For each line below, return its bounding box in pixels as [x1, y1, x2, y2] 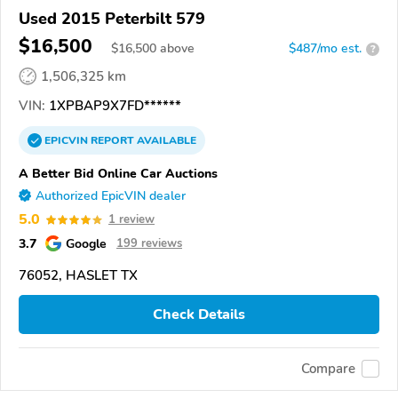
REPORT [91, 133, 134, 148]
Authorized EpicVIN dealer [36, 187, 186, 205]
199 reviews [116, 235, 182, 252]
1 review [108, 211, 155, 228]
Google [66, 235, 107, 253]
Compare [301, 360, 355, 378]
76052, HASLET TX [19, 267, 138, 285]
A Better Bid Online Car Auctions [19, 164, 218, 183]
